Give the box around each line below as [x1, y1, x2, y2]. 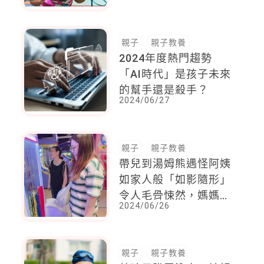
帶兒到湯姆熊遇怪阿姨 [119, 157, 232, 170]
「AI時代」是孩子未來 [119, 68, 232, 81]
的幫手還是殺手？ [119, 84, 209, 97]
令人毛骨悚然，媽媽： [119, 189, 232, 202]
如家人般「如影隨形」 [119, 173, 232, 186]
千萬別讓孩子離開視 [119, 204, 220, 217]
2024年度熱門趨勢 [119, 52, 213, 65]
